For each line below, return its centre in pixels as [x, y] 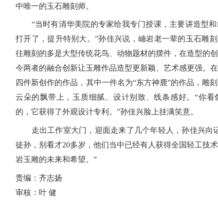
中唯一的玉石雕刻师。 [54, 6]
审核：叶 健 [36, 192]
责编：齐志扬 [39, 178]
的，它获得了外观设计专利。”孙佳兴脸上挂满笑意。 [107, 112]
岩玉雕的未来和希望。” [56, 160]
